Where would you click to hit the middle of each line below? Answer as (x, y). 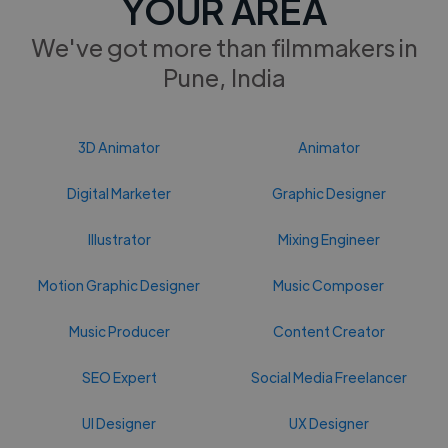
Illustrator (119, 238)
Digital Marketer (119, 192)
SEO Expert (119, 376)
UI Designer (119, 422)
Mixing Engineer (328, 238)
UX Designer (328, 422)
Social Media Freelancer (328, 376)
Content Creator (328, 330)
